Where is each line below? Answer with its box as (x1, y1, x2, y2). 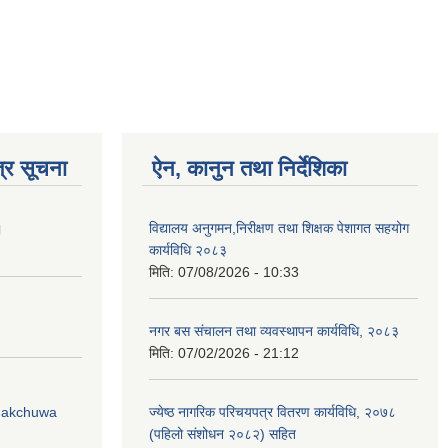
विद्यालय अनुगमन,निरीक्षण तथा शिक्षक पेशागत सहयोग (149, 220, 409, 236)
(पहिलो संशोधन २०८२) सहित (149, 426, 296, 442)
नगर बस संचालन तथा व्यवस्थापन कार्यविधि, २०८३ (149, 323, 399, 339)
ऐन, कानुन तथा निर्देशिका (152, 156, 347, 181)
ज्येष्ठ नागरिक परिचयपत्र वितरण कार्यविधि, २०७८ (149, 404, 396, 420)
